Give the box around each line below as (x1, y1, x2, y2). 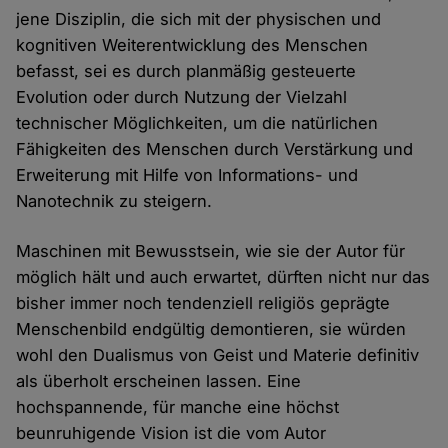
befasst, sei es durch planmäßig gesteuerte (16, 61, 357, 82)
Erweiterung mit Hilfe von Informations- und (16, 165, 359, 186)
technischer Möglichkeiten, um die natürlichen (16, 113, 379, 134)
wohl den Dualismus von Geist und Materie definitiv (16, 345, 420, 366)
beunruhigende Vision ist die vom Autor (16, 423, 327, 444)
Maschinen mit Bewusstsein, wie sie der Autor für (16, 241, 406, 262)
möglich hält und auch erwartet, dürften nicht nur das (16, 267, 431, 288)
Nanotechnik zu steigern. (16, 191, 213, 212)
